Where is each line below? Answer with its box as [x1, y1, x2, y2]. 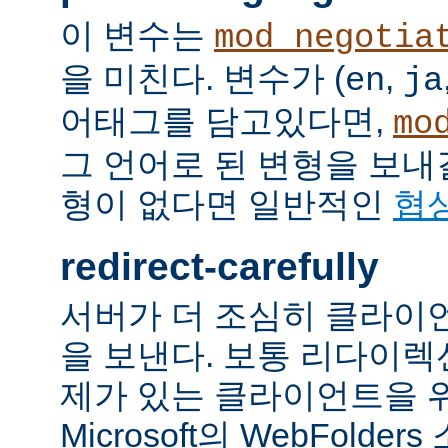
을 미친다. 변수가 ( [60, 59, 345, 98]
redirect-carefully [60, 244, 379, 288]
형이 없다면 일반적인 [60, 185, 393, 224]
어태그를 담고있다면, [60, 102, 393, 141]
